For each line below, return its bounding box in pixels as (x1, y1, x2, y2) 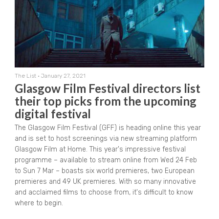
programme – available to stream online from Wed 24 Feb (15, 156, 197, 165)
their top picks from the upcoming (15, 94, 197, 109)
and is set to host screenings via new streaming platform (15, 134, 197, 143)
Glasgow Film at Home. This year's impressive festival (15, 145, 186, 154)
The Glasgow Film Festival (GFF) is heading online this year (15, 124, 201, 132)
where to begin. (15, 199, 63, 208)
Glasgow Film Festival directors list (15, 81, 200, 96)
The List (15, 72, 36, 80)
